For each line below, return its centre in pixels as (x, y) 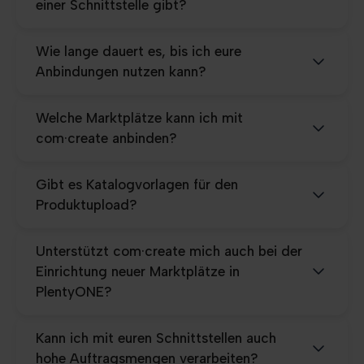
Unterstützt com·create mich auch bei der (169, 251)
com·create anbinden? (106, 138)
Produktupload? (87, 204)
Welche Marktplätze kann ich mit (139, 117)
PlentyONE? (74, 291)
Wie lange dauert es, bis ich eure (139, 51)
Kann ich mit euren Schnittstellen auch (156, 338)
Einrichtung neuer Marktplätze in (138, 271)
